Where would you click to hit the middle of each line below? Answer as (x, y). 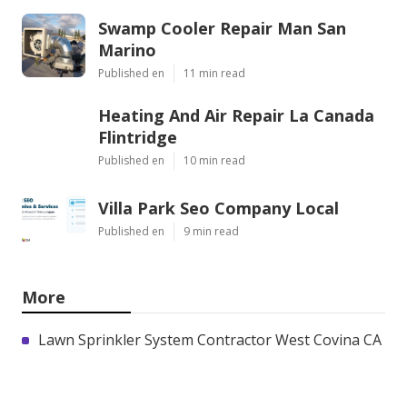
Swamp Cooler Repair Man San (222, 28)
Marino (127, 50)
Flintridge (138, 137)
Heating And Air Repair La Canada (236, 115)
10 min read (214, 160)
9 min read (211, 231)
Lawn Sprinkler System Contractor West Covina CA (210, 339)
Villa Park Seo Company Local (218, 208)
